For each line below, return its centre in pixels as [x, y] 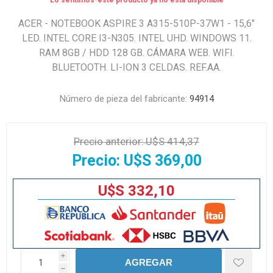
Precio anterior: [109, 141]
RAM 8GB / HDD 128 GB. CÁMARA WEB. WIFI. [136, 53]
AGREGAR [149, 263]
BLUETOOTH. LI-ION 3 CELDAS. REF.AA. [136, 67]
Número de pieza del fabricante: [123, 99]
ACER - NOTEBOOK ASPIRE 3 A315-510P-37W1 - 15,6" [136, 23]
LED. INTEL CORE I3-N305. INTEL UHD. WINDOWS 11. [136, 38]
